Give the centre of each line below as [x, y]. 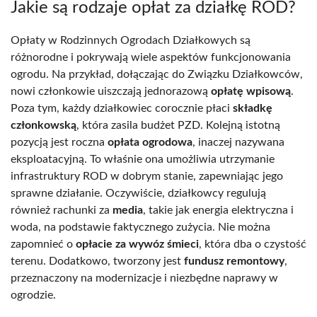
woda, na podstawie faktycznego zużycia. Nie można [140, 227]
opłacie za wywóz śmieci [137, 244]
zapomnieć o [43, 244]
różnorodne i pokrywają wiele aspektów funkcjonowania [151, 57]
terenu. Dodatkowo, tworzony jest [97, 261]
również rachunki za [62, 210]
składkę [253, 108]
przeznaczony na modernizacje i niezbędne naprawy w [144, 278]
